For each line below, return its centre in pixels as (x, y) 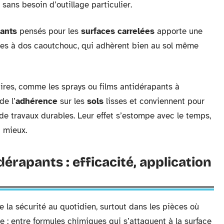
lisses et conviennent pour (154, 101)
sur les (72, 101)
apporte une (178, 31)
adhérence (36, 101)
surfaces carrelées (118, 31)
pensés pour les (49, 31)
